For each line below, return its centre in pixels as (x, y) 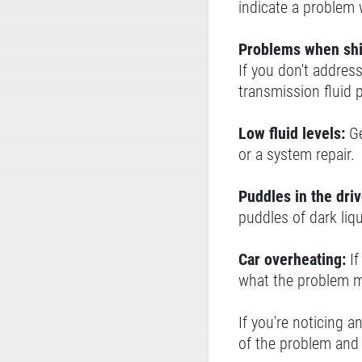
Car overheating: (294, 259)
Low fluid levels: (292, 133)
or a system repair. (297, 154)
